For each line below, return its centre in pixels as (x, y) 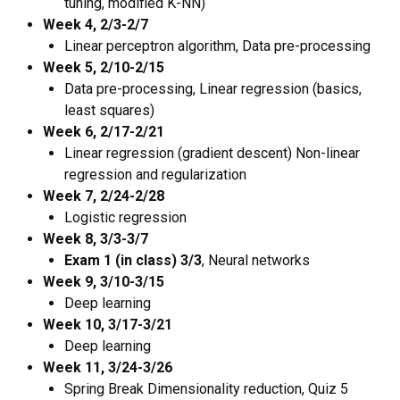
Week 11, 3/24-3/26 (108, 367)
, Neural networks (256, 260)
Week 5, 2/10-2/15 (104, 67)
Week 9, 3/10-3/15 (104, 282)
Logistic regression (125, 217)
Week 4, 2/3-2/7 (96, 25)
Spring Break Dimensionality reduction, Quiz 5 (206, 389)
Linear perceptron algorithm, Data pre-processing (217, 46)
